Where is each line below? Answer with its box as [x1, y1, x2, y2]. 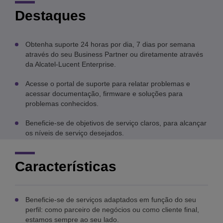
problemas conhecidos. [25, 100, 99, 108]
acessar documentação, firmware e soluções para [25, 90, 183, 98]
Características [15, 159, 116, 175]
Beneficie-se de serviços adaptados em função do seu [25, 196, 196, 204]
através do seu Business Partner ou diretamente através [25, 50, 203, 59]
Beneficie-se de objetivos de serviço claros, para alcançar [25, 119, 207, 127]
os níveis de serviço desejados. [25, 129, 124, 137]
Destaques [15, 8, 86, 23]
